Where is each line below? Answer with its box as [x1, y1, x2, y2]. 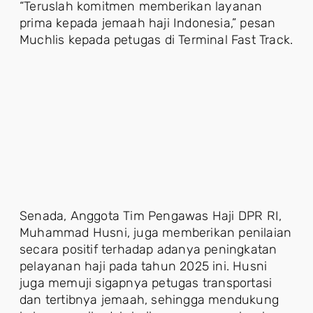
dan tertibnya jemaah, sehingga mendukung [20, 292, 279, 307]
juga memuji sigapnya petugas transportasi [20, 275, 272, 291]
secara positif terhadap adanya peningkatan [20, 242, 277, 257]
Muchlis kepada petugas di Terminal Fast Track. [20, 32, 293, 48]
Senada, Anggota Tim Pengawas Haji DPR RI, [20, 208, 282, 224]
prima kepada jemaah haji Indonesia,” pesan [20, 15, 276, 31]
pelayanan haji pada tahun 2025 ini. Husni [20, 259, 268, 274]
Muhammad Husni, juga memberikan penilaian [20, 225, 292, 240]
